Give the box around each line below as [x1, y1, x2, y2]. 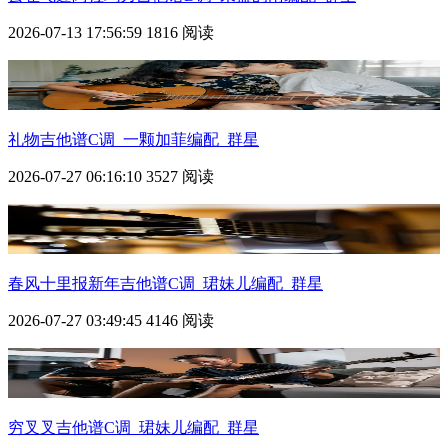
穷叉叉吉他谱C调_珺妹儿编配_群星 [8, 418, 259, 436]
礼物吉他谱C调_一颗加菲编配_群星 [8, 130, 259, 148]
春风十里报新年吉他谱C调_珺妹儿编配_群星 [8, 274, 323, 292]
